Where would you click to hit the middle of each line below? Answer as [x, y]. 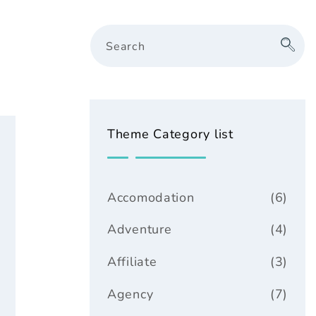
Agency [130, 294]
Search [126, 46]
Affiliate [132, 262]
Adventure [140, 230]
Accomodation [151, 197]
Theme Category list [170, 134]
